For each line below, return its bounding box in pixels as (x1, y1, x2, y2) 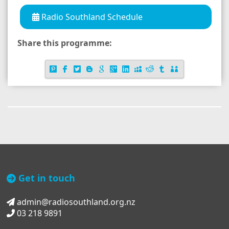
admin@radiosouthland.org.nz (15, 196, 136, 208)
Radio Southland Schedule (39, 11, 143, 22)
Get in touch (16, 172, 76, 185)
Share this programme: (17, 37, 112, 49)
